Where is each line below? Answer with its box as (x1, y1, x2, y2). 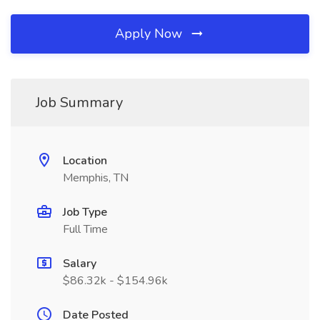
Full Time (63, 221, 108, 237)
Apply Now (115, 25, 186, 42)
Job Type (63, 204, 107, 220)
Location (63, 153, 107, 169)
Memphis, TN (63, 170, 129, 186)
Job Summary (36, 93, 123, 112)
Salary (63, 256, 96, 271)
